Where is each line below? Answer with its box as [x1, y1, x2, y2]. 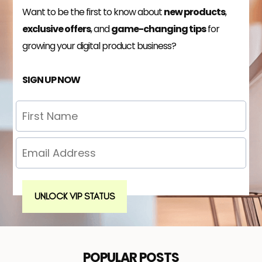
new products [164, 5, 225, 19]
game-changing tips [111, 22, 206, 36]
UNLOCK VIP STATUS [35, 191, 115, 202]
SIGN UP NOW [22, 73, 80, 87]
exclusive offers [22, 22, 91, 36]
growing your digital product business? [22, 39, 176, 53]
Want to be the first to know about [22, 5, 164, 19]
